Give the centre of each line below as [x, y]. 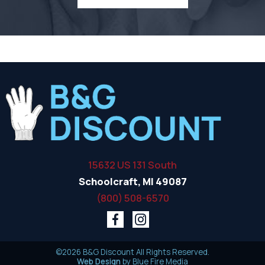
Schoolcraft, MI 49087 [132, 182]
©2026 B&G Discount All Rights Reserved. [132, 252]
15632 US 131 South [132, 165]
